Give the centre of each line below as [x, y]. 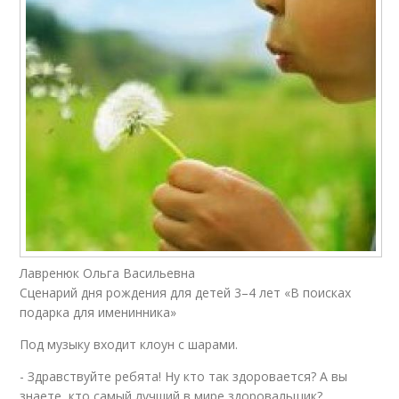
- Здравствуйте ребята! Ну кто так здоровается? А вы [184, 377]
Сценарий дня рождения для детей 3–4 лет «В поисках [186, 293]
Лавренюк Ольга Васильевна [108, 273]
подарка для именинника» [98, 313]
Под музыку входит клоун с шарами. [129, 345]
